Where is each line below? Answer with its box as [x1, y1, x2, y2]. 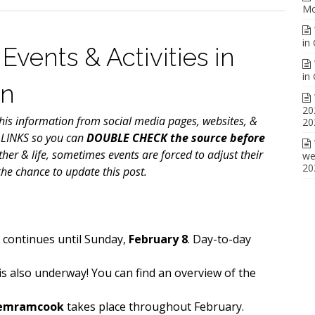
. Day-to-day [188, 231, 252, 247]
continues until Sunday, [3, 231, 127, 247]
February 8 [126, 231, 188, 247]
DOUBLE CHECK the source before [86, 129, 265, 146]
